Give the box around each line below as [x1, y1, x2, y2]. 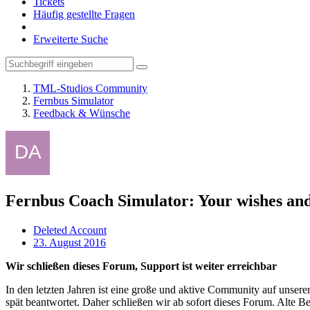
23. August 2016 [33, 236, 106, 248]
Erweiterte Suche [33, 33, 108, 45]
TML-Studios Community [33, 82, 147, 94]
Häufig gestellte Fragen [33, 8, 135, 20]
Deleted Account [33, 224, 107, 236]
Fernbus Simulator [33, 95, 113, 107]
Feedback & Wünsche [33, 107, 130, 119]
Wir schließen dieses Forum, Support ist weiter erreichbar [6, 259, 277, 272]
